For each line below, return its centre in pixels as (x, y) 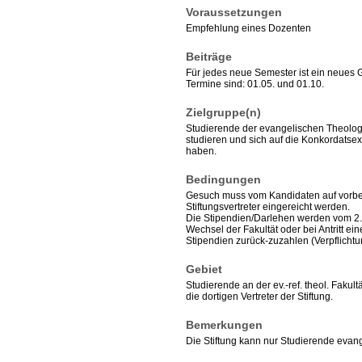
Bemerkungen (224, 325)
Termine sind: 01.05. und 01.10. (255, 84)
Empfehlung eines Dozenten (248, 28)
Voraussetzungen (234, 12)
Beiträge (209, 57)
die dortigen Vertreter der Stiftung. (259, 297)
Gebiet (204, 269)
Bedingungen (223, 179)
